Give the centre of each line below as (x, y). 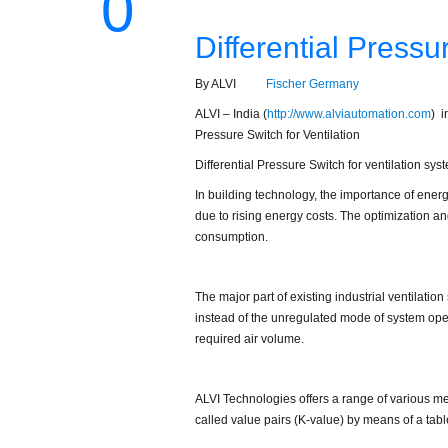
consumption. (231, 236)
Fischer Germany (312, 83)
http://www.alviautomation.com (348, 113)
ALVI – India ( (230, 113)
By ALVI (218, 83)
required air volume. (249, 338)
